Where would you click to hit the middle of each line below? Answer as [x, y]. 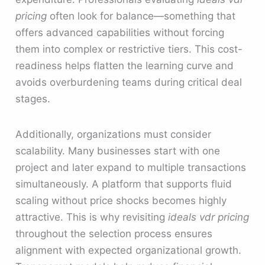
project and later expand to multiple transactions [131, 167]
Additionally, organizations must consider [114, 134]
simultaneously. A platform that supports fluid [124, 184]
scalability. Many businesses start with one [118, 151]
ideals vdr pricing [209, 217]
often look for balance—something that [141, 16]
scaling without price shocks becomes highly [121, 200]
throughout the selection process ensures [114, 233]
